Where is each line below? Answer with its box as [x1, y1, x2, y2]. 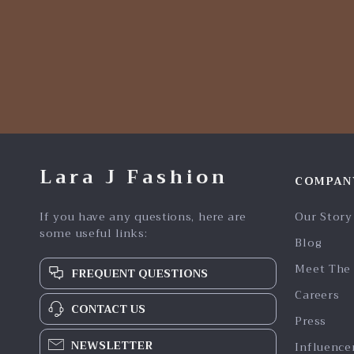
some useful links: [40, 224, 148, 243]
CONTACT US [71, 299, 145, 318]
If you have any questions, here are [40, 207, 247, 226]
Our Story [295, 207, 352, 226]
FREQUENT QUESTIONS [71, 264, 208, 283]
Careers [295, 285, 340, 304]
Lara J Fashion [40, 160, 228, 193]
